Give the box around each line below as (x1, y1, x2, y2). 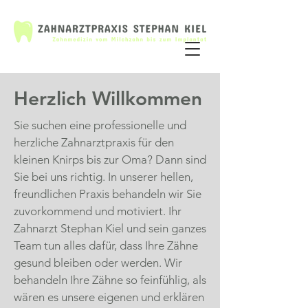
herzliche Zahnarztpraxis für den (14, 135, 174, 149)
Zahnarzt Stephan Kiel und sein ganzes (14, 221, 206, 235)
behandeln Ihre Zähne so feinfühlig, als (14, 273, 206, 287)
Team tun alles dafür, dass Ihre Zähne (14, 239, 198, 252)
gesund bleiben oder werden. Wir (14, 256, 182, 269)
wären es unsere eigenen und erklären (14, 290, 204, 304)
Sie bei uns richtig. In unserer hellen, (14, 170, 193, 184)
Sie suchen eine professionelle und (14, 118, 186, 132)
